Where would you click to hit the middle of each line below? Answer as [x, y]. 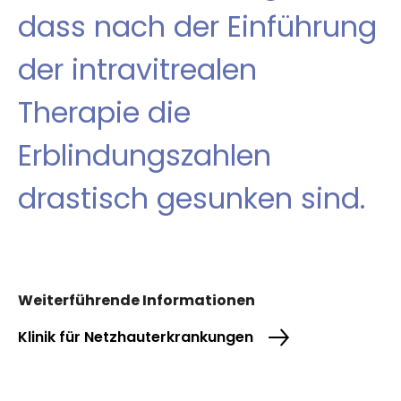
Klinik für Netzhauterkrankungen [136, 337]
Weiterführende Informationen [137, 301]
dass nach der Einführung [197, 27]
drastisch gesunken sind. [192, 199]
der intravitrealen [137, 70]
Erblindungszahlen [145, 156]
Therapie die [104, 113]
